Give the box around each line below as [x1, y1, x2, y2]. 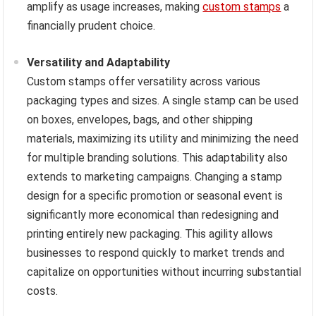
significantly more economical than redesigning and [27, 208, 279, 222]
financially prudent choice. [27, 19, 156, 33]
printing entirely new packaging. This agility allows [27, 227, 274, 241]
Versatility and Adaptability [27, 56, 171, 70]
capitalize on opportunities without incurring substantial [27, 265, 302, 279]
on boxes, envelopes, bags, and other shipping [27, 113, 253, 127]
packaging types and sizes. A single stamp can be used [27, 94, 299, 108]
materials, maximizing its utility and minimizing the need [27, 132, 299, 146]
